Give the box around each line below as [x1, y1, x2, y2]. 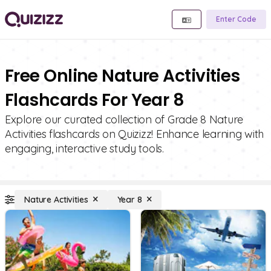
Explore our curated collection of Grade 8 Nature [5, 113, 244, 126]
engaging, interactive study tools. [5, 142, 164, 155]
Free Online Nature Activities [5, 64, 240, 88]
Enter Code [216, 15, 256, 24]
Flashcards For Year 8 [5, 88, 184, 112]
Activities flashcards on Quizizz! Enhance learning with [5, 127, 264, 141]
